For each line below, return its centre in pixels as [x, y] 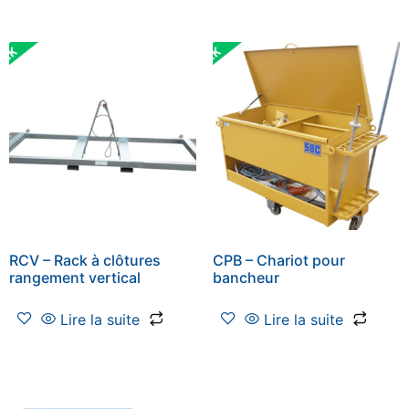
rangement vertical [75, 277]
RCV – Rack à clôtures [85, 260]
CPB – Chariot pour [278, 260]
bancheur [246, 277]
